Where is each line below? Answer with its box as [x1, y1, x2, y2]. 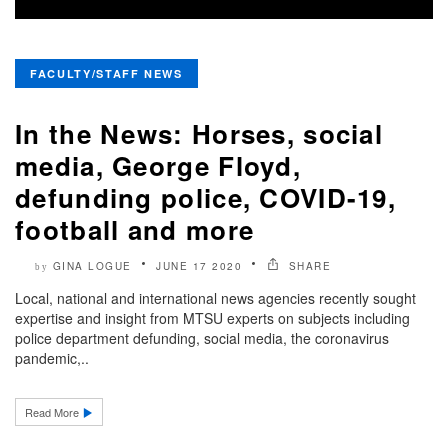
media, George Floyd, [15, 146, 301, 184]
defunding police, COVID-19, [15, 178, 397, 216]
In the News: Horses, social [15, 114, 384, 152]
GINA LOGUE [52, 258, 132, 273]
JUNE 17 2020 [156, 258, 242, 273]
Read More [25, 403, 82, 420]
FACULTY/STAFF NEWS [30, 65, 183, 81]
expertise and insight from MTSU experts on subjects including [15, 307, 410, 328]
